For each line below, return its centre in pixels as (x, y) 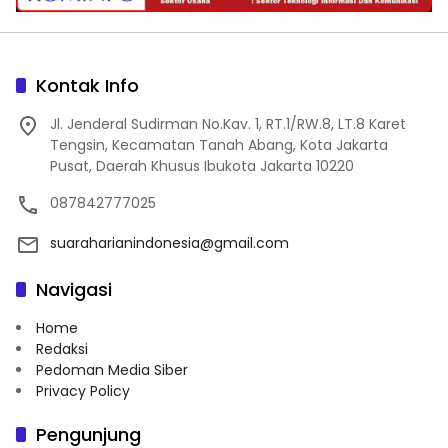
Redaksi (62, 349)
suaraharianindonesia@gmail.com (169, 243)
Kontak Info (87, 86)
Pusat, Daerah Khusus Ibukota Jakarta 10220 (202, 166)
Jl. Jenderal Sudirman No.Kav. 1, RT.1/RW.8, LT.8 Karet (228, 124)
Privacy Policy (83, 391)
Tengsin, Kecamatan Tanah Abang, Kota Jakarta (219, 145)
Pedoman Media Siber (112, 370)
